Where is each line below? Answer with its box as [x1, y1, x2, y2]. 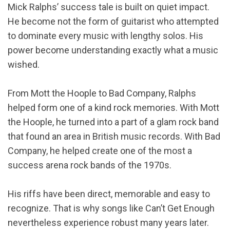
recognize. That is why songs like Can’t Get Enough [8, 203, 215, 214]
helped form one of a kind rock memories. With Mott [8, 102, 219, 113]
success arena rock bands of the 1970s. [8, 160, 171, 171]
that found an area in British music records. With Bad [8, 131, 220, 142]
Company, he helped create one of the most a [8, 145, 192, 157]
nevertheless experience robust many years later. [8, 217, 209, 228]
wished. [8, 59, 40, 70]
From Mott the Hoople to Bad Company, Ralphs [8, 88, 196, 99]
